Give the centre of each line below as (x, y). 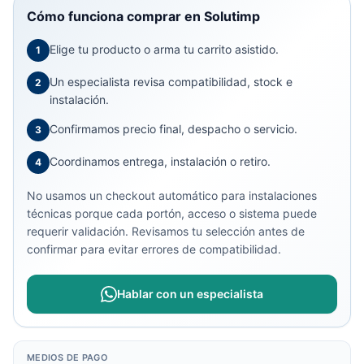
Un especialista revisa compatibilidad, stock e (171, 82)
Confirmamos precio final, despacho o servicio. (173, 129)
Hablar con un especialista (190, 294)
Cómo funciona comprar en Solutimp (143, 16)
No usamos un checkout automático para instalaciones (172, 195)
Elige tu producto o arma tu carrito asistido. (164, 49)
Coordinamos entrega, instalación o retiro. (160, 161)
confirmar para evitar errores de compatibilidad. (154, 249)
